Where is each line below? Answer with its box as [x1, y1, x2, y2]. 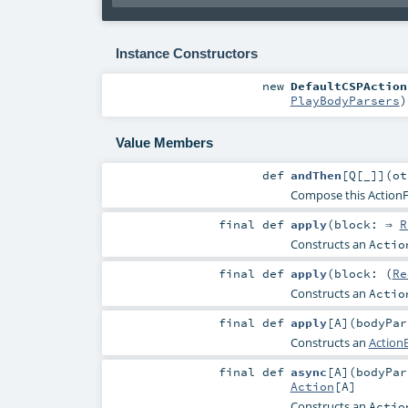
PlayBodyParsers [290, 92, 400, 107]
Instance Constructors [115, 45, 258, 61]
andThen [290, 167, 342, 182]
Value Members [115, 135, 213, 151]
